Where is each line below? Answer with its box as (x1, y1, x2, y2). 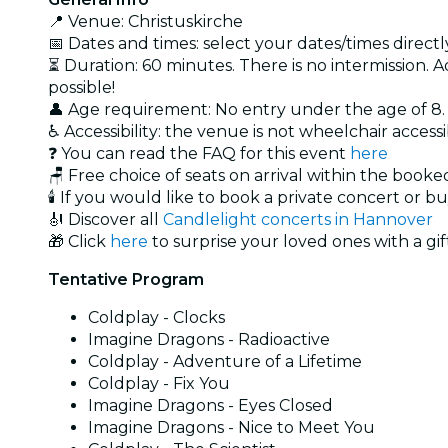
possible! (48, 77, 115, 97)
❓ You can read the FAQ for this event (48, 143, 350, 163)
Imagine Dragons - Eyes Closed (88, 395, 333, 415)
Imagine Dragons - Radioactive (88, 329, 330, 349)
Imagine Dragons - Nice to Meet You (88, 417, 375, 437)
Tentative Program (48, 269, 204, 289)
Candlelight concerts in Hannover (163, 209, 433, 229)
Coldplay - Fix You (88, 373, 230, 393)
